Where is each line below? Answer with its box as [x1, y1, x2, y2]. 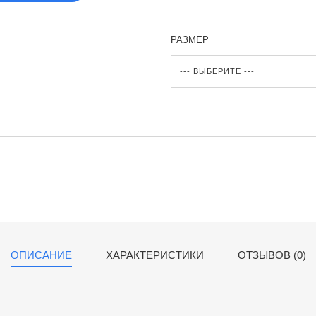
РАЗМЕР [170, 35, 209, 45]
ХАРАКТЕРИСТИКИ [105, 249, 204, 261]
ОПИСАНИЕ [10, 249, 72, 261]
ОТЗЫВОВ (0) [237, 249, 306, 261]
